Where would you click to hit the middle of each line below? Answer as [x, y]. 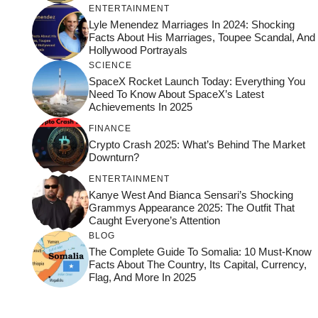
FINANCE [110, 128]
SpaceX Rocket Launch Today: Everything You [197, 81]
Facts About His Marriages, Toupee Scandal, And [202, 37]
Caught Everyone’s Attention [154, 220]
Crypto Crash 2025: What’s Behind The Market [197, 144]
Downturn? [114, 157]
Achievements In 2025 [140, 106]
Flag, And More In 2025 [142, 277]
